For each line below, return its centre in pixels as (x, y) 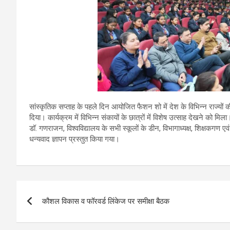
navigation (54, 212)
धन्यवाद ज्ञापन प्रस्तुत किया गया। (74, 139)
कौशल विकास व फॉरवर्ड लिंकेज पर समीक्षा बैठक (106, 202)
